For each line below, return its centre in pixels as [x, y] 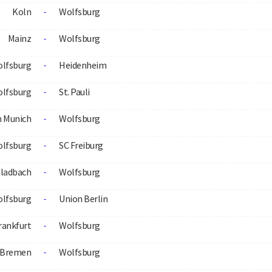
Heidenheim [83, 65]
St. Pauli [74, 92]
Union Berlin [83, 199]
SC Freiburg [81, 145]
